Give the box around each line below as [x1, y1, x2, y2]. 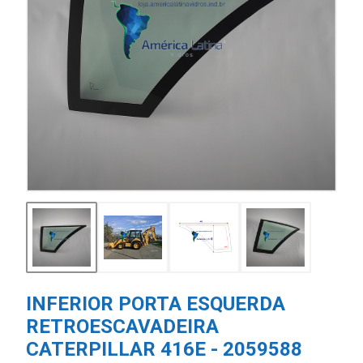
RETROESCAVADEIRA [26, 315, 219, 338]
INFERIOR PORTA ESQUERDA [26, 293, 285, 315]
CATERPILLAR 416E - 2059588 [26, 338, 302, 361]
